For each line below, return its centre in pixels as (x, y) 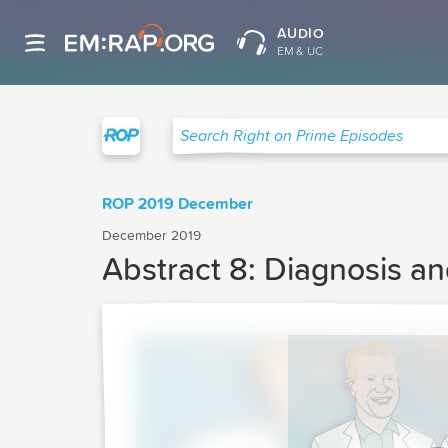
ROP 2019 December (177, 204)
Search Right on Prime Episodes (283, 143)
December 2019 (151, 236)
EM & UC (299, 52)
